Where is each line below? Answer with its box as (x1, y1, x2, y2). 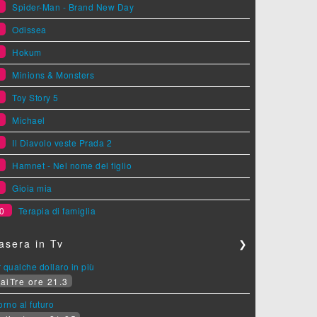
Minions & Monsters (12, 68, 95, 81)
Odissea (12, 23, 47, 35)
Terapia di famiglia (18, 204, 96, 217)
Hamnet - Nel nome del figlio (12, 158, 132, 171)
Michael (12, 113, 45, 126)
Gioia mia (12, 181, 52, 194)
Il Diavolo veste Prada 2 (12, 136, 113, 149)
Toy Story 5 (12, 91, 59, 103)
